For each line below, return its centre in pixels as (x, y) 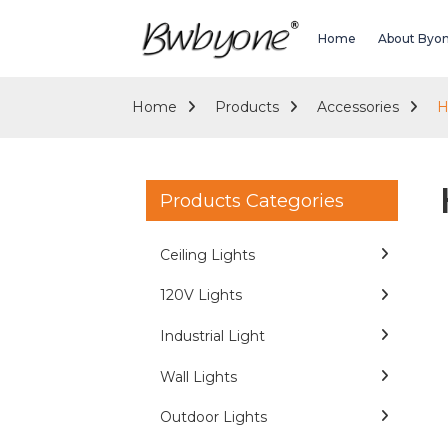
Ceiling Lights (207, 254)
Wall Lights (198, 376)
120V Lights (201, 295)
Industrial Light (212, 335)
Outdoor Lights (213, 417)
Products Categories (252, 200)
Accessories (358, 107)
